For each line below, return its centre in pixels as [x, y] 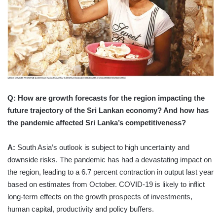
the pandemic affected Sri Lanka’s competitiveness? [97, 122]
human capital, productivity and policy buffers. [81, 209]
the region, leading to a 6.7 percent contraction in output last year [110, 172]
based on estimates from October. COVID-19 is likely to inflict [106, 184]
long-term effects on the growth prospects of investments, [100, 196]
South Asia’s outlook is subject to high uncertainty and [102, 147]
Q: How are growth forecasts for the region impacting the [106, 98]
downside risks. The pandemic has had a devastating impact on [110, 159]
